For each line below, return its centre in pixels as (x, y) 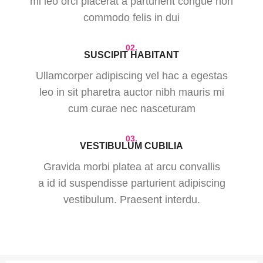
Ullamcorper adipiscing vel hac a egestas (131, 76)
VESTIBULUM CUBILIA (131, 146)
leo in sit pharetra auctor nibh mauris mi (131, 92)
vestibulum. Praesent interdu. (131, 200)
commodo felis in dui (131, 18)
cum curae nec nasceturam (131, 109)
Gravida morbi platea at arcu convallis (131, 167)
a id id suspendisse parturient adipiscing (131, 183)
